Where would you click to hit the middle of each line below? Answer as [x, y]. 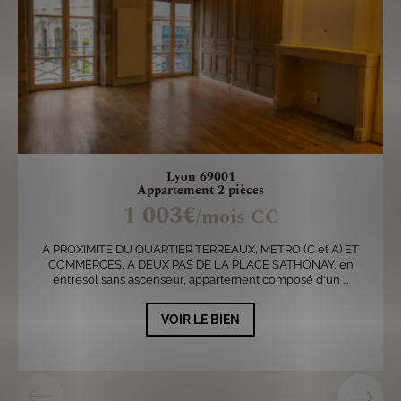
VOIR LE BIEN [200, 320]
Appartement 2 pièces [200, 190]
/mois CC [237, 217]
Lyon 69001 [200, 177]
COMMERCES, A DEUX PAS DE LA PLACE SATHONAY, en [200, 264]
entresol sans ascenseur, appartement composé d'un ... [200, 280]
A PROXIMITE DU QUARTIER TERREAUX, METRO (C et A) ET [200, 249]
